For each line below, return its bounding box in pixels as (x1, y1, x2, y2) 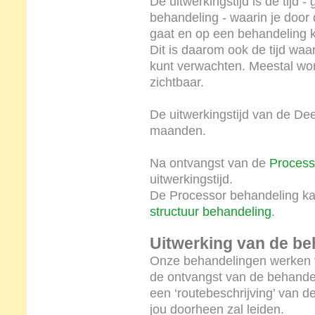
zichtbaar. (149, 75, 204, 89)
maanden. (149, 124, 206, 138)
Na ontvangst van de (149, 156, 269, 170)
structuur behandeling (149, 205, 271, 219)
